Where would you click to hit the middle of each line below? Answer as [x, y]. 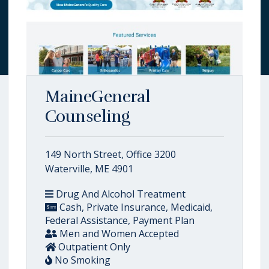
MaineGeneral [98, 97]
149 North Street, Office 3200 [110, 154]
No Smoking [81, 260]
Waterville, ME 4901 [89, 169]
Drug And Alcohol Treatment [119, 194]
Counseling [88, 116]
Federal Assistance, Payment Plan [120, 220]
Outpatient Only [93, 247]
